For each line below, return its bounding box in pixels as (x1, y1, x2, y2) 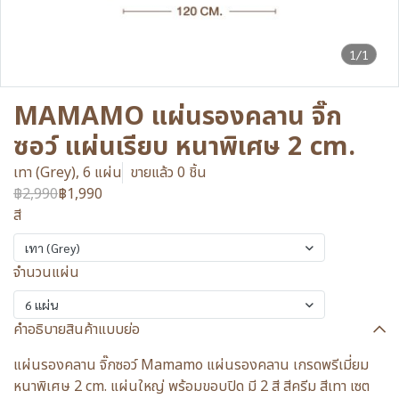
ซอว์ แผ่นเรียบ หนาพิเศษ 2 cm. (13, 127, 355, 167)
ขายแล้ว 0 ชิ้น (130, 162, 207, 183)
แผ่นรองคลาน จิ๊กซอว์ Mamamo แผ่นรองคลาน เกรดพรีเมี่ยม (13, 354, 369, 376)
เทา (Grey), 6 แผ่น (13, 162, 122, 183)
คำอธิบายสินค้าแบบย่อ (13, 319, 140, 340)
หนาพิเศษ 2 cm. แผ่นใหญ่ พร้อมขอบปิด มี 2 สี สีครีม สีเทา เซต (13, 376, 370, 397)
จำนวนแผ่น (13, 262, 79, 283)
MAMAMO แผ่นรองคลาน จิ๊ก (13, 97, 342, 136)
